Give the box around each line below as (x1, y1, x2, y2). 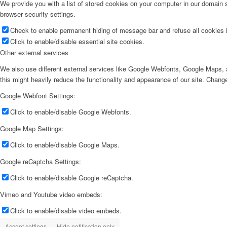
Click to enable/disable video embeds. (10, 206, 122, 216)
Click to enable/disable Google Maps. (10, 140, 120, 150)
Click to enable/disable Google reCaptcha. (10, 173, 133, 183)
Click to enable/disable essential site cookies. (10, 36, 144, 46)
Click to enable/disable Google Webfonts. (10, 107, 131, 117)
